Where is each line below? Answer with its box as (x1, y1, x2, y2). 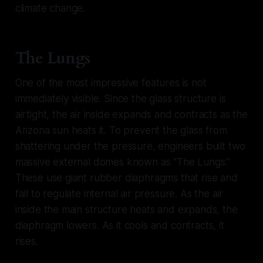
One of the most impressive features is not (15, 77, 207, 89)
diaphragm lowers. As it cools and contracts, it (15, 220, 224, 232)
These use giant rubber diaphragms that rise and (15, 172, 238, 184)
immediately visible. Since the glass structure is (15, 93, 226, 105)
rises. (15, 235, 38, 248)
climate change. (15, 2, 86, 15)
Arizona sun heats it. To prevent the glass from (15, 124, 227, 137)
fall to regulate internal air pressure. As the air (15, 188, 224, 200)
